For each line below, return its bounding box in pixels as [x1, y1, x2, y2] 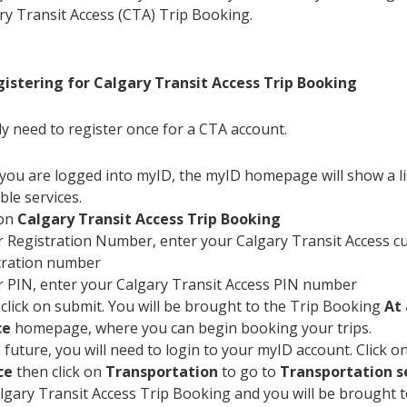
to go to [218, 361, 280, 382]
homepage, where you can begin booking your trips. [11, 317, 372, 338]
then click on [13, 361, 105, 382]
